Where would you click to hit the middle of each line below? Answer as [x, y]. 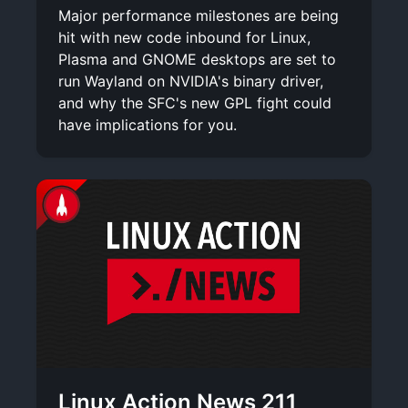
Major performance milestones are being [199, 15]
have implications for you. [148, 124]
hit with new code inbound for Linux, [184, 37]
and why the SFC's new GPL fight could [195, 102]
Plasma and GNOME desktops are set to [197, 59]
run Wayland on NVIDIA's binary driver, [191, 81]
